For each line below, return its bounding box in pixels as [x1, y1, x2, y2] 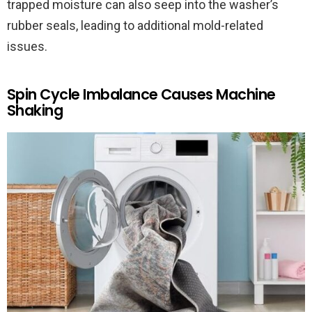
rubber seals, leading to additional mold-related [7, 18, 263, 33]
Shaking [7, 100, 63, 121]
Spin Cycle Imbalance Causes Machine [7, 84, 276, 105]
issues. [7, 39, 47, 54]
